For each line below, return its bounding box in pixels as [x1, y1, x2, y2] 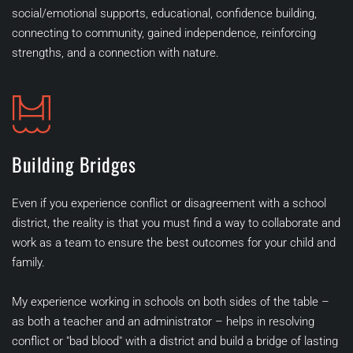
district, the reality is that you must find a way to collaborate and [12, 216, 340, 231]
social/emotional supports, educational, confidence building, [12, 6, 317, 21]
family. [12, 255, 48, 270]
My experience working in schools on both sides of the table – [12, 295, 329, 310]
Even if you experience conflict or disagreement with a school [12, 196, 326, 211]
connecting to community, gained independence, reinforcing [12, 26, 316, 41]
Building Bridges [12, 150, 136, 179]
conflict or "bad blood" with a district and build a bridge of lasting [12, 334, 338, 349]
